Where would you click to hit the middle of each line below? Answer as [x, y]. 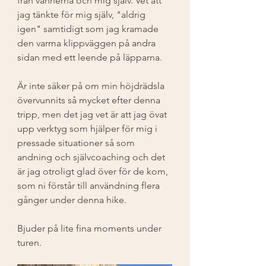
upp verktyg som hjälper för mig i [88, 128]
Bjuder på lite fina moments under [91, 228]
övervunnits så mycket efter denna [90, 100]
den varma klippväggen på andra [88, 43]
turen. [31, 242]
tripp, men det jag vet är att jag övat [93, 114]
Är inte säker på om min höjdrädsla [92, 85]
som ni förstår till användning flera [90, 185]
